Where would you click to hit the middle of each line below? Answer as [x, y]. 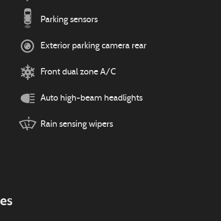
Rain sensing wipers [77, 124]
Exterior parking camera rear [93, 46]
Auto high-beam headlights [92, 98]
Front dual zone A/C [78, 72]
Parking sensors [69, 20]
